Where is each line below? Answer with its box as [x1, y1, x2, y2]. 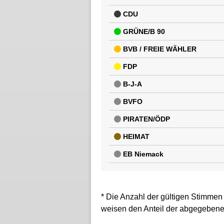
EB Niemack [122, 149, 163, 158]
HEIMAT [122, 132, 149, 140]
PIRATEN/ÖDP [122, 114, 170, 123]
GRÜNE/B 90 [122, 27, 165, 35]
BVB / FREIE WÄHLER [122, 44, 196, 53]
